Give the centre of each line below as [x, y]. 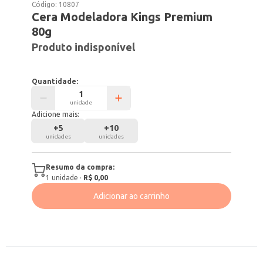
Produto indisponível [84, 47]
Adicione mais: [56, 114]
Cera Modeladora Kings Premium [122, 17]
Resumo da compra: [80, 167]
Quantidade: [55, 81]
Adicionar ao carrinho [131, 196]
